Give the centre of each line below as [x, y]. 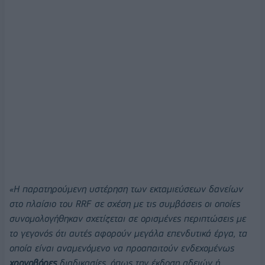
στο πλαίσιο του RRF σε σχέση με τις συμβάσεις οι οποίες [125, 203]
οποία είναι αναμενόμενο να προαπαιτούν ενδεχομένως [122, 248]
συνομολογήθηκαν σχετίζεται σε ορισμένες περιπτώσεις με [128, 218]
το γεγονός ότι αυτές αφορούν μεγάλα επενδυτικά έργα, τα [128, 233]
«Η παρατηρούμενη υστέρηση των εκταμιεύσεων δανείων [126, 189]
